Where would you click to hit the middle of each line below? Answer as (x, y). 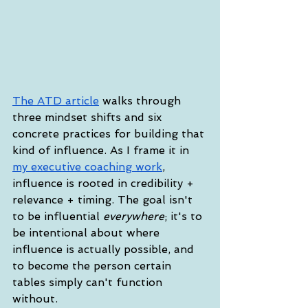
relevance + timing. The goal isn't (104, 200)
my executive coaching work (87, 167)
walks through (142, 101)
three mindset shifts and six (89, 118)
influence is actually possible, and (105, 250)
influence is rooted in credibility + (105, 184)
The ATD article (56, 101)
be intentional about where (88, 233)
